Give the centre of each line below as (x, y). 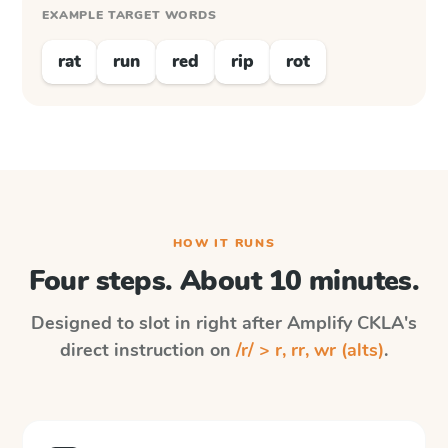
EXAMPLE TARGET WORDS (129, 15)
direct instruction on (148, 350)
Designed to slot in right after (159, 323)
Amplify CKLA (345, 323)
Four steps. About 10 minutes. (224, 281)
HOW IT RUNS (224, 243)
